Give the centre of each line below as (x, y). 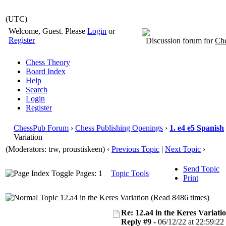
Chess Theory (48, 62)
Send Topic (201, 169)
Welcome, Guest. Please (48, 31)
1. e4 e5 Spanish (197, 128)
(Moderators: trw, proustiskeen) (55, 149)
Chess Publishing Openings (119, 128)
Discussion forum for (178, 41)
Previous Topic (135, 149)
